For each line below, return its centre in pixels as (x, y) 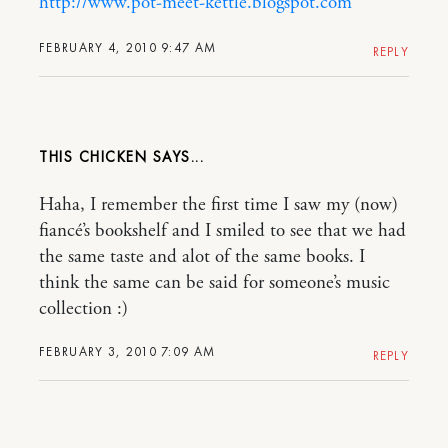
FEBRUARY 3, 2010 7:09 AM (127, 351)
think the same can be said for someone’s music (214, 282)
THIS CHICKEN (93, 156)
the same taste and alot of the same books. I (202, 256)
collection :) (83, 308)
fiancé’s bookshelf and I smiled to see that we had (222, 230)
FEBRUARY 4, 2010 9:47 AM (128, 47)
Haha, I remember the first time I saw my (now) (218, 204)
